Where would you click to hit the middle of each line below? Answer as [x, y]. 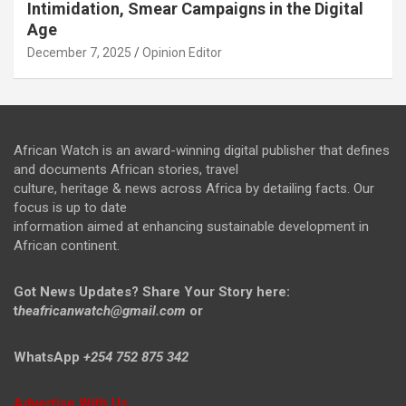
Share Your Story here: [216, 291]
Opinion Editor [182, 52]
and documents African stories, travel [126, 169]
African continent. [67, 245]
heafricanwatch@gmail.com [102, 310]
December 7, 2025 [79, 52]
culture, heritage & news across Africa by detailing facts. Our [194, 188]
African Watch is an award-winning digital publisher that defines [202, 150]
